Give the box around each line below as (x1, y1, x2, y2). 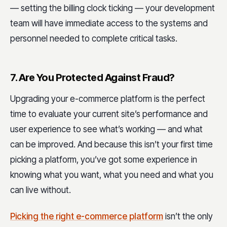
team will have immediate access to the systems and (10, 18, 208, 29)
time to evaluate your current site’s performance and (10, 109, 208, 120)
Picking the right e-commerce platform (10, 211, 163, 221)
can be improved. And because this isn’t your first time (10, 139, 213, 150)
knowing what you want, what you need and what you (10, 170, 213, 180)
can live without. (10, 185, 71, 196)
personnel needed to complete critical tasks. (10, 33, 177, 44)
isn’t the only (163, 211, 213, 221)
